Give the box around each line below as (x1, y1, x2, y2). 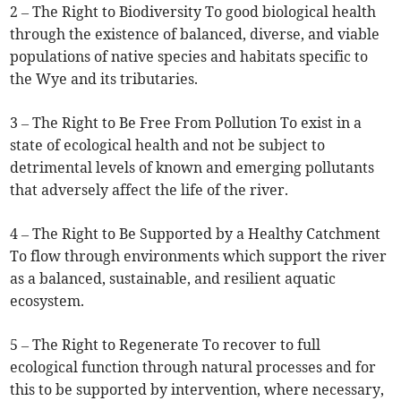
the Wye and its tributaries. (10, 70, 199, 89)
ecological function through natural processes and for (10, 358, 377, 377)
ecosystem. (10, 292, 85, 311)
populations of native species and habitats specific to (10, 47, 369, 66)
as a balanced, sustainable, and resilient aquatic (10, 269, 337, 288)
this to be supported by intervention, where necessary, (10, 380, 385, 399)
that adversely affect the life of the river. (10, 181, 289, 200)
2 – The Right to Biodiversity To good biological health (10, 3, 377, 21)
